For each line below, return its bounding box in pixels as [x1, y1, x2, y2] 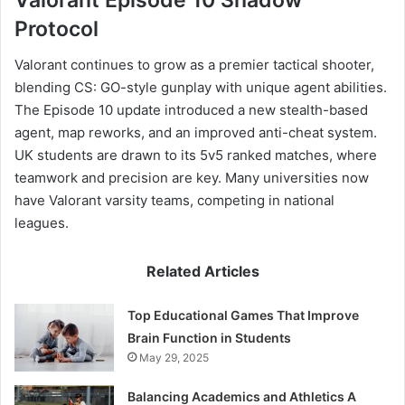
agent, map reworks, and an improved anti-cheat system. [14, 124, 377, 142]
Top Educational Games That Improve [127, 307, 360, 324]
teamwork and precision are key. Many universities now [14, 169, 369, 187]
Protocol [14, 15, 99, 42]
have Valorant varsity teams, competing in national [14, 192, 334, 210]
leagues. [14, 214, 69, 232]
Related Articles [146, 262, 259, 281]
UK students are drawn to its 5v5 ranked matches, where [14, 146, 377, 165]
